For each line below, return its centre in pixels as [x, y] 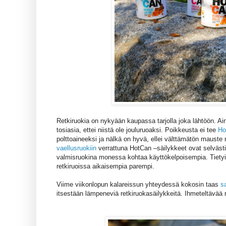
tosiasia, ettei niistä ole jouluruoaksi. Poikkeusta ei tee [137, 130]
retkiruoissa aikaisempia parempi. [105, 166]
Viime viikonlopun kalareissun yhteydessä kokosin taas [138, 185]
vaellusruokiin [76, 148]
